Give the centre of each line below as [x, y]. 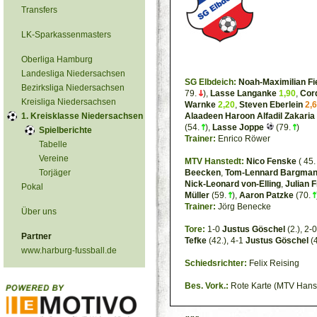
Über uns [39, 212]
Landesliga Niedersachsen [73, 74]
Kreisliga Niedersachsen [69, 102]
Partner [36, 236]
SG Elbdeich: [211, 82]
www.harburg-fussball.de [69, 250]
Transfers [39, 10]
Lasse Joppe [238, 127]
